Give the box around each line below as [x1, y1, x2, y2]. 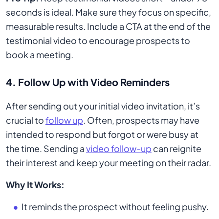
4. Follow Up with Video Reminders [6, 76, 170, 88]
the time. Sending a [6, 143, 86, 154]
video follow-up [86, 143, 152, 154]
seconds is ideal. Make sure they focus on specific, [6, 6, 211, 18]
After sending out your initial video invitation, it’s [6, 100, 200, 111]
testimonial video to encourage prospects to [6, 35, 190, 46]
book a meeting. [6, 49, 73, 60]
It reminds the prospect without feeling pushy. [22, 201, 209, 212]
